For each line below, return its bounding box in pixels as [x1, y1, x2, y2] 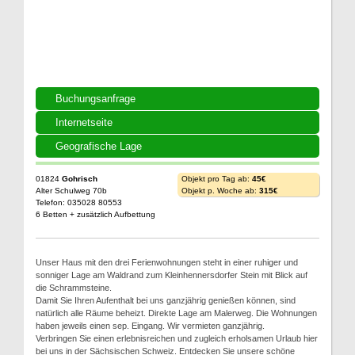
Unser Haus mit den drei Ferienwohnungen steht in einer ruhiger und [36, 257, 298, 267]
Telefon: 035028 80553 [36, 197, 122, 207]
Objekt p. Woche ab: [181, 185, 259, 195]
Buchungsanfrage [55, 92, 136, 105]
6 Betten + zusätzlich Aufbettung [36, 209, 155, 219]
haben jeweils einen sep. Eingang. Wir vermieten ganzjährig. [36, 320, 265, 330]
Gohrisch [62, 174, 97, 183]
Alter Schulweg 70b [36, 185, 107, 195]
